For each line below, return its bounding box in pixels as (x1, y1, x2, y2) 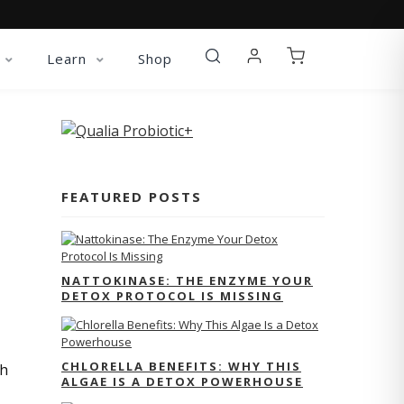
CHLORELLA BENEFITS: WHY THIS (61, 357, 301, 374)
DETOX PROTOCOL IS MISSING (61, 287, 283, 304)
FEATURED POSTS (61, 187, 202, 206)
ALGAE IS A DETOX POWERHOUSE (61, 372, 303, 390)
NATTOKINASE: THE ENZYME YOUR (61, 271, 313, 289)
